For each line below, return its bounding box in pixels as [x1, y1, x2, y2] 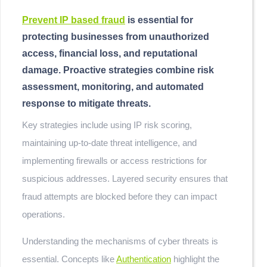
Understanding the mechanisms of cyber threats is [22, 236, 218, 246]
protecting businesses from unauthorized [22, 32, 209, 42]
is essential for [125, 15, 193, 25]
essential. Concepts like [22, 254, 116, 264]
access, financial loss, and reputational [22, 48, 197, 58]
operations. [22, 209, 65, 219]
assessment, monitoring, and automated [22, 82, 204, 92]
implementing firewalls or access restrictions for [22, 156, 207, 166]
